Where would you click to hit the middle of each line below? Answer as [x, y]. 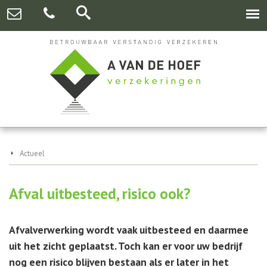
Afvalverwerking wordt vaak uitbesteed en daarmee [129, 230]
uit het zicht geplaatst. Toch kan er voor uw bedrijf [126, 246]
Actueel [32, 154]
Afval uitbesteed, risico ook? [100, 194]
